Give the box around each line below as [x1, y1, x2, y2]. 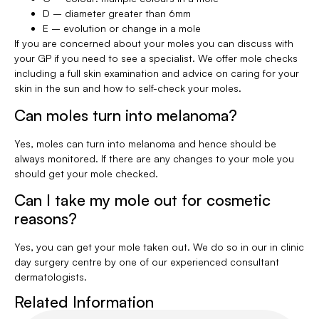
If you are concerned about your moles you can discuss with [14, 37, 293, 50]
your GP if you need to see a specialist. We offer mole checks [14, 52, 298, 65]
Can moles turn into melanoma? [14, 105, 237, 125]
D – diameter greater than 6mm [43, 7, 191, 20]
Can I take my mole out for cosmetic [14, 189, 271, 209]
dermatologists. [14, 270, 87, 283]
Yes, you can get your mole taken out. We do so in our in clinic [14, 240, 304, 253]
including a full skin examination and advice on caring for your [14, 67, 299, 80]
